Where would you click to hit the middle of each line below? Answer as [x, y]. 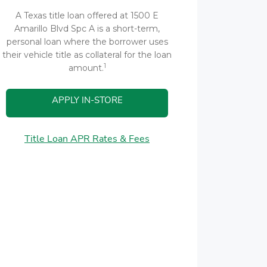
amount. [86, 68]
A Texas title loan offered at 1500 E [87, 15]
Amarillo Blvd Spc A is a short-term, [87, 29]
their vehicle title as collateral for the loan [87, 55]
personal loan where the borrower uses [87, 42]
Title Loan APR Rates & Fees [87, 139]
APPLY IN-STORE [87, 100]
